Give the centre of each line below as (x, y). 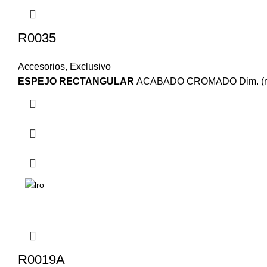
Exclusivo (90, 67)
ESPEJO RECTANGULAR (77, 82)
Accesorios (41, 67)
